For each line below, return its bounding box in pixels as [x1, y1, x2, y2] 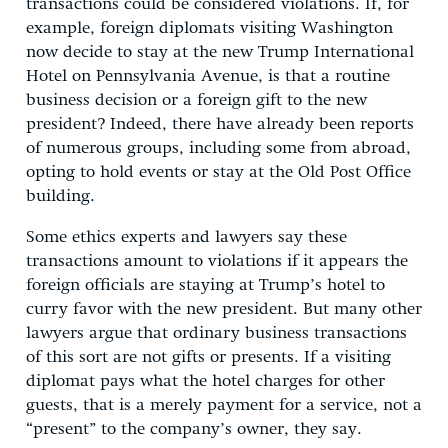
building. [26, 187, 95, 205]
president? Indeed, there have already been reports [26, 115, 414, 133]
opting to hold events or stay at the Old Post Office [26, 163, 411, 181]
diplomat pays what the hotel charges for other [26, 372, 385, 390]
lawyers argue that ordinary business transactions [26, 324, 407, 342]
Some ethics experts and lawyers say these [26, 228, 347, 246]
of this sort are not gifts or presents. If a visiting [26, 348, 391, 366]
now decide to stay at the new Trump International [26, 43, 414, 61]
